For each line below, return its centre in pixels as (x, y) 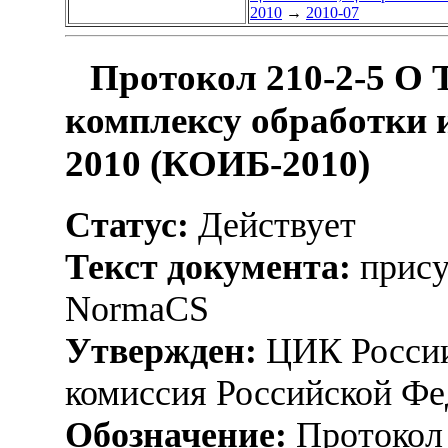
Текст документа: (208, 266)
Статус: (127, 224)
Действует (272, 224)
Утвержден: (161, 350)
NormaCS (137, 308)
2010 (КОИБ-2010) (217, 164)
